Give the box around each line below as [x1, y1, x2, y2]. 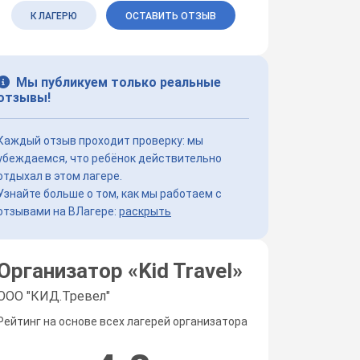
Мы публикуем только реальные [16, 74, 221, 90]
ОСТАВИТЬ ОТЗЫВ [125, 10, 216, 22]
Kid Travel [138, 258, 232, 283]
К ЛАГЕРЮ [30, 10, 77, 22]
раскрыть [119, 204, 171, 218]
